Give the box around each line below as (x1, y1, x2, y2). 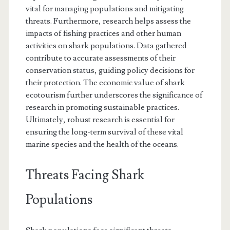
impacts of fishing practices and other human (25, 28, 181, 39)
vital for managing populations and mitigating (25, 3, 184, 14)
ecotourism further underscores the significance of (25, 89, 203, 100)
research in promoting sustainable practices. (25, 102, 179, 112)
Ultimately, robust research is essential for (25, 114, 175, 125)
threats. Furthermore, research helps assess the (25, 15, 191, 26)
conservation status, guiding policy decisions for (25, 65, 195, 75)
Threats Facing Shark (25, 166, 144, 184)
